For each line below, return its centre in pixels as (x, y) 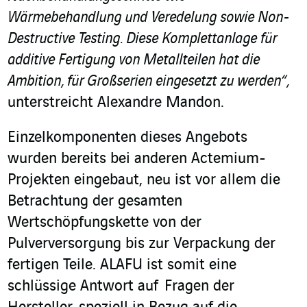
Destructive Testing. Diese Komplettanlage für (142, 39)
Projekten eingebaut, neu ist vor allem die (144, 181)
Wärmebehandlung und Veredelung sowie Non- (148, 18)
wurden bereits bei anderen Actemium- (137, 159)
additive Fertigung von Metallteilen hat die (134, 61)
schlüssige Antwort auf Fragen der (121, 287)
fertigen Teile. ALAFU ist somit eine (122, 266)
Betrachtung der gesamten (95, 202)
